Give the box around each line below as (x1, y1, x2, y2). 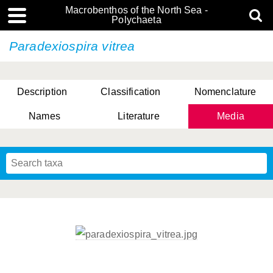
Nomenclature (194, 87, 257, 97)
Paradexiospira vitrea (9, 39, 135, 53)
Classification (101, 87, 161, 97)
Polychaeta (112, 15, 161, 25)
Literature (118, 111, 160, 121)
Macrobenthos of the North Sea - (65, 5, 208, 15)
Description (16, 87, 68, 97)
